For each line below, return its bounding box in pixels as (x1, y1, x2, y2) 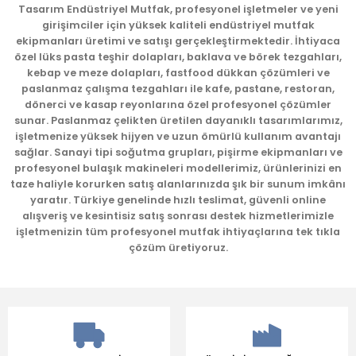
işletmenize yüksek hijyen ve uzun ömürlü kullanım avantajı (15, 130, 341, 143)
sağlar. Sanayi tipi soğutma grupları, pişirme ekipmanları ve (14, 145, 342, 159)
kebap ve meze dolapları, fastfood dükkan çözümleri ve (26, 66, 330, 79)
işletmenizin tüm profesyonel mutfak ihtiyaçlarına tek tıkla (16, 225, 340, 238)
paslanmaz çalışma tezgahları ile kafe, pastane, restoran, (21, 82, 335, 95)
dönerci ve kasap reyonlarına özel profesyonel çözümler (25, 98, 331, 111)
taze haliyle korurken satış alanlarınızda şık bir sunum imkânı (10, 177, 346, 191)
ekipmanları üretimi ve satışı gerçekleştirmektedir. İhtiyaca (16, 34, 340, 48)
